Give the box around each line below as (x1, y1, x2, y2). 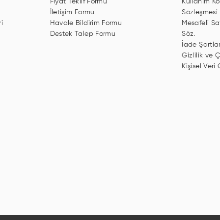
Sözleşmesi (182, 9, 218, 16)
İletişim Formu (50, 9, 95, 16)
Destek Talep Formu (50, 30, 116, 38)
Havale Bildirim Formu (50, 20, 122, 27)
